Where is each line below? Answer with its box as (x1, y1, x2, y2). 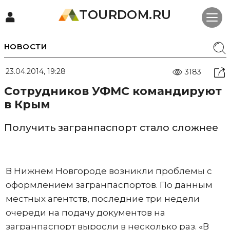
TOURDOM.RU (79, 7, 171, 22)
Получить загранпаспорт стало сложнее (4, 122, 218, 133)
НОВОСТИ (4, 42, 47, 51)
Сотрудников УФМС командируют (4, 84, 222, 98)
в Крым (4, 98, 50, 111)
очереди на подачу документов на (5, 207, 165, 218)
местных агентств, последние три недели (5, 194, 200, 204)
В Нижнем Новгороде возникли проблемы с (5, 166, 212, 176)
